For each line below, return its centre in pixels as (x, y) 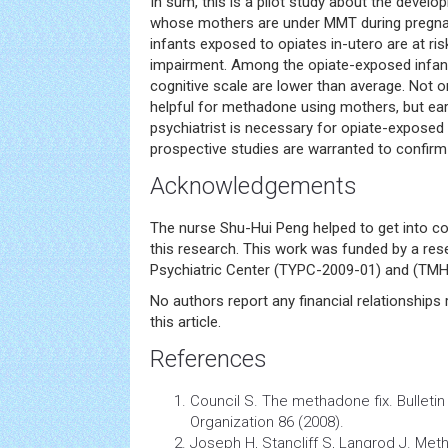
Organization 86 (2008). (267, 422)
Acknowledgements (253, 186)
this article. (185, 322)
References (208, 359)
